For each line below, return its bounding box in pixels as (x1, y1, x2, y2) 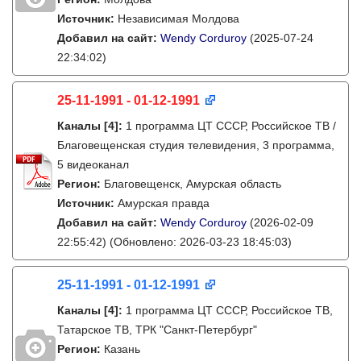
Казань (104, 342, 140, 355)
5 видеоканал (57, 158, 129, 171)
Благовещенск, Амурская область (104, 177, 281, 190)
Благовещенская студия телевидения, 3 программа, (57, 139, 334, 151)
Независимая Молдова (118, 12, 239, 25)
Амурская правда (118, 197, 210, 210)
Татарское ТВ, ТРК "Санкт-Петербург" (57, 323, 257, 336)
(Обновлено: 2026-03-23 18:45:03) (106, 235, 292, 248)
